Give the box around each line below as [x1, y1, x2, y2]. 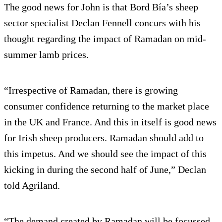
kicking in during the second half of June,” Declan [4, 164, 206, 175]
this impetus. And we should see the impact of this [4, 148, 207, 160]
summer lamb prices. [4, 49, 89, 60]
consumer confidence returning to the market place [4, 101, 209, 112]
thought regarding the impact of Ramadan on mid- [4, 33, 206, 45]
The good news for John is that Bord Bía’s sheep [4, 1, 198, 13]
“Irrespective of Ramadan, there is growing [4, 85, 178, 96]
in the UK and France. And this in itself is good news [4, 116, 217, 128]
